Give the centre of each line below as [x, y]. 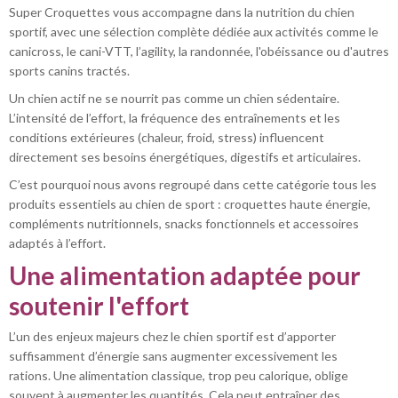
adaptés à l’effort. [57, 243]
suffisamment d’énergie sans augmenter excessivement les [173, 356]
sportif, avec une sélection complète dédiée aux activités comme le [194, 32]
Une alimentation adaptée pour [185, 276]
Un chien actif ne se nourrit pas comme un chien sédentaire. [174, 98]
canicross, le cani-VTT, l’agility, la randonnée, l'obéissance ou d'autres [199, 52]
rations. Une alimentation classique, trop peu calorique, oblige [179, 376]
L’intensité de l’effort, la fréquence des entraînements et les [175, 117]
